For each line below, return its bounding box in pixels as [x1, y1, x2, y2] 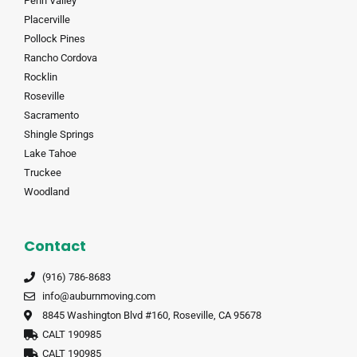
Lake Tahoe [24, 147, 76, 159]
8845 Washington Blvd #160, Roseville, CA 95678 [41, 309, 261, 321]
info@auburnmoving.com [41, 290, 155, 302]
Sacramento [24, 109, 79, 121]
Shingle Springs [24, 128, 94, 140]
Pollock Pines [24, 33, 85, 45]
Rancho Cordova [24, 52, 97, 64]
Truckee [24, 167, 61, 178]
